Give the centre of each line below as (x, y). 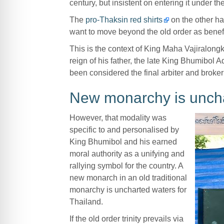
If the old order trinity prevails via (126, 218)
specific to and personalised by (124, 129)
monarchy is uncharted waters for (128, 189)
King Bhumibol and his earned (123, 141)
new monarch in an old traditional (128, 177)
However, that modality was (118, 117)
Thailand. (86, 201)
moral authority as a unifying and (127, 153)
